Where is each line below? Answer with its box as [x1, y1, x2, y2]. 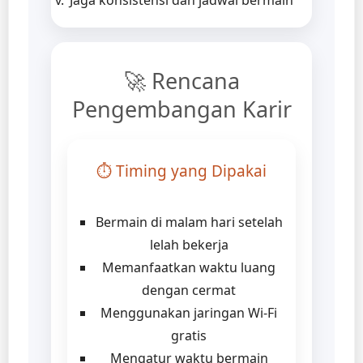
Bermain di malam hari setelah [95, 212, 283, 231]
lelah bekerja [149, 235, 228, 254]
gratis [171, 326, 207, 344]
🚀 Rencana [123, 65, 240, 96]
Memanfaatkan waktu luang [102, 258, 275, 276]
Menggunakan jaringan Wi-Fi [100, 303, 277, 322]
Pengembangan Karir [71, 93, 292, 124]
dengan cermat [142, 280, 236, 299]
